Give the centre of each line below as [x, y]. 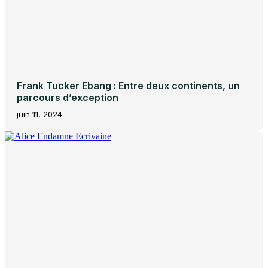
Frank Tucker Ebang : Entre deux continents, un [128, 85]
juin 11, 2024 [39, 114]
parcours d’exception [68, 97]
